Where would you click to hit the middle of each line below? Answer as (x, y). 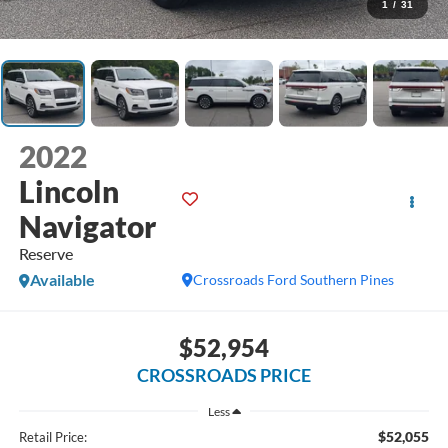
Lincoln (68, 191)
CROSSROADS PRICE (224, 374)
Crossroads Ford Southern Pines (294, 280)
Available (62, 280)
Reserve (45, 254)
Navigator (87, 226)
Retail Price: (52, 437)
